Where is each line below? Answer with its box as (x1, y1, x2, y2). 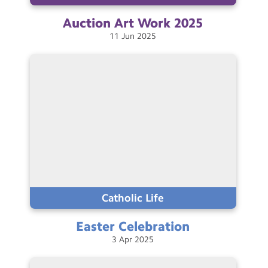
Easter (76, 218, 115, 234)
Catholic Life (102, 191, 165, 205)
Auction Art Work (63, 16, 171, 31)
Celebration (118, 218, 190, 234)
